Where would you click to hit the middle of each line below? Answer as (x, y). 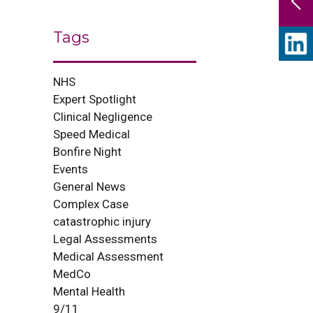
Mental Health (89, 291)
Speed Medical (92, 134)
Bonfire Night (87, 152)
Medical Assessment (108, 256)
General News (89, 187)
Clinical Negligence (103, 117)
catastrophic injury (102, 221)
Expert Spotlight (95, 99)
